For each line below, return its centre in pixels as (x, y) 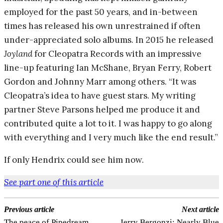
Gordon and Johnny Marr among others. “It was (100, 81)
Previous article (29, 209)
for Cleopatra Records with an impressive (117, 54)
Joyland (18, 54)
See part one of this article (54, 182)
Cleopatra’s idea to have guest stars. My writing (100, 95)
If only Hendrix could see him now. (74, 160)
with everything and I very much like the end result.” (111, 137)
